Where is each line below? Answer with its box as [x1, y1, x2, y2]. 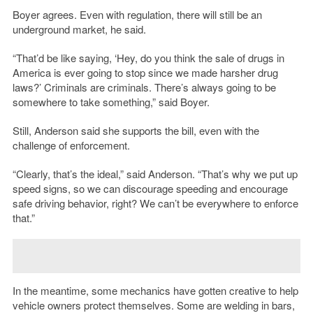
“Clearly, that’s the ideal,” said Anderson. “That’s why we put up [12, 166, 298, 182]
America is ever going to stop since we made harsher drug [12, 65, 278, 80]
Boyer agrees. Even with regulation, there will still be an [12, 7, 262, 22]
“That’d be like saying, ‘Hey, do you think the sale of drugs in [12, 50, 284, 66]
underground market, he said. [12, 22, 146, 37]
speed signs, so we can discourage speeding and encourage [12, 181, 288, 196]
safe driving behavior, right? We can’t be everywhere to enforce [12, 196, 298, 211]
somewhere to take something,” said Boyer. [12, 94, 210, 110]
